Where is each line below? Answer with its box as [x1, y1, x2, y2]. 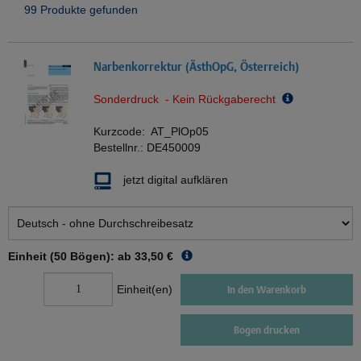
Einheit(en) [117, 283, 172, 297]
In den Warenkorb [227, 283, 306, 296]
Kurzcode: [93, 125, 151, 139]
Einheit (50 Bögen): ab [8, 250, 131, 263]
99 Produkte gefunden [24, 3, 138, 17]
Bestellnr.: [93, 141, 147, 155]
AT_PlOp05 [151, 125, 209, 139]
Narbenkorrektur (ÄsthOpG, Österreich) [93, 60, 299, 74]
